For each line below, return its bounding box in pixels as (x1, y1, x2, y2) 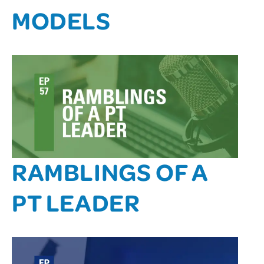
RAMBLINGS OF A (12, 155, 208, 187)
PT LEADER (12, 186, 140, 217)
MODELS (12, 4, 111, 35)
